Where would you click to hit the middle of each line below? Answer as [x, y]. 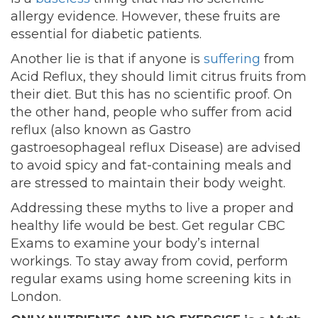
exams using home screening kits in [174, 279]
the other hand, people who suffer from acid [152, 113]
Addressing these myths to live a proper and [152, 208]
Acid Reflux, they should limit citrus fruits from [159, 77]
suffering [232, 59]
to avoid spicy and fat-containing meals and [151, 166]
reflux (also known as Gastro [101, 130]
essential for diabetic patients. [106, 34]
